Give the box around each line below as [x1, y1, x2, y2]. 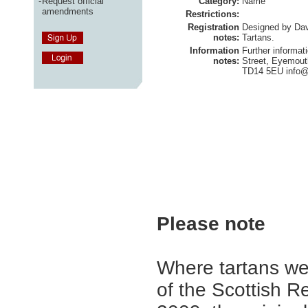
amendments [42, 5, 93, 16]
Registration [188, 22, 239, 32]
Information [190, 45, 239, 56]
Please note [157, 213, 265, 234]
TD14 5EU [242, 66, 286, 76]
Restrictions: [186, 9, 239, 19]
